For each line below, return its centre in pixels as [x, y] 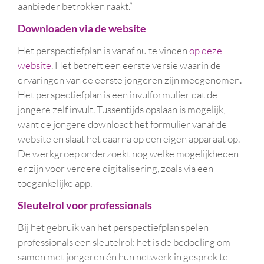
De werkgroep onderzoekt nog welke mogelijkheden [128, 154]
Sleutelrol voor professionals [85, 205]
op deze [206, 50]
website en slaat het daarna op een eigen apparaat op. [129, 139]
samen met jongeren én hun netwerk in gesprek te [123, 257]
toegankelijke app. [55, 183]
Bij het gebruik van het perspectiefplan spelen [113, 227]
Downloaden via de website [82, 28]
